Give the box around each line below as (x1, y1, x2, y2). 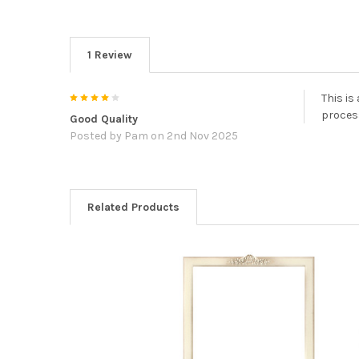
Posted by (69, 128, 124, 143)
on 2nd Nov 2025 (147, 128, 238, 143)
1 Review (87, 47, 132, 62)
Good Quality (69, 111, 138, 126)
